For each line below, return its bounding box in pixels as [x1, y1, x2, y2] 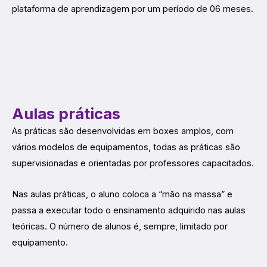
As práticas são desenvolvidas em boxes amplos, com [12, 125, 234, 136]
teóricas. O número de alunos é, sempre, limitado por [12, 221, 228, 232]
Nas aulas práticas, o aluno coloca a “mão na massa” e [12, 189, 232, 200]
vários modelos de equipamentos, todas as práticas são [12, 141, 240, 153]
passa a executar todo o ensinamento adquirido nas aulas [12, 205, 246, 216]
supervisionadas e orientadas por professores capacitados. [12, 157, 254, 169]
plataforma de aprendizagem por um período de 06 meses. [12, 4, 253, 15]
